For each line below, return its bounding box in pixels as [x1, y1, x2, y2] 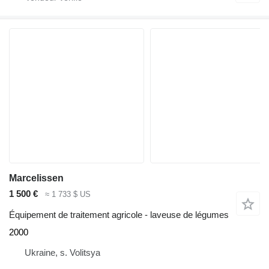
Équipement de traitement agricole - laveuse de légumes [9, 209, 229, 220]
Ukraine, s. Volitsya [25, 247, 100, 258]
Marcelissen [9, 173, 64, 184]
